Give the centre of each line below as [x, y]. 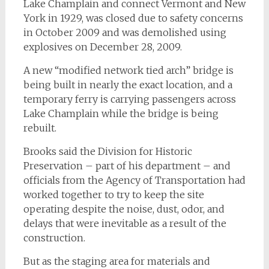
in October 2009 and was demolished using [125, 33]
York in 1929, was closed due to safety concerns [133, 18]
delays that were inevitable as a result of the [125, 224]
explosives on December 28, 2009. [102, 47]
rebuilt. [40, 128]
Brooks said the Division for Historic [107, 152]
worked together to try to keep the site [113, 195]
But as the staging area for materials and [116, 261]
